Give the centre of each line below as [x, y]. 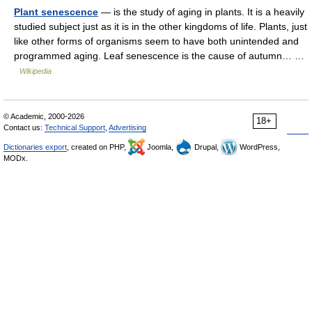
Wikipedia [36, 71]
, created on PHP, [97, 147]
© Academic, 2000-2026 [44, 116]
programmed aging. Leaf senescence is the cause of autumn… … [159, 56]
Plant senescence [56, 12]
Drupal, [206, 147]
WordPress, [259, 147]
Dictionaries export [35, 147]
